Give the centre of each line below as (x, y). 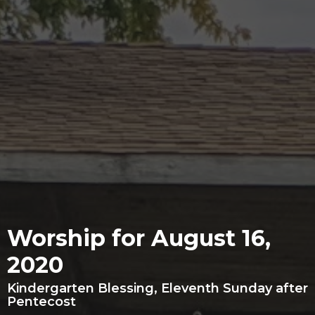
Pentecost (41, 302)
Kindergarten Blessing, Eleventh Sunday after (157, 289)
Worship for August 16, (139, 238)
